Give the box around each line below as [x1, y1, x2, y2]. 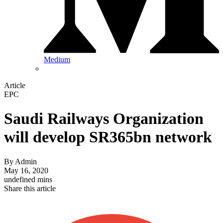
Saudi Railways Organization [4, 110, 204, 128]
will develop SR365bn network [4, 128, 212, 146]
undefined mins [4, 175, 52, 184]
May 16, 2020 [4, 166, 48, 175]
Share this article [4, 184, 56, 193]
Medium [44, 55, 70, 64]
